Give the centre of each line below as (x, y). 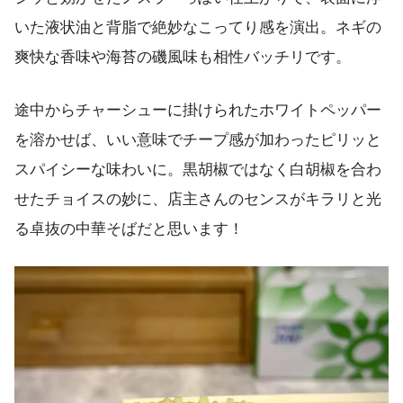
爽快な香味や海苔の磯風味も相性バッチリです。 (183, 57)
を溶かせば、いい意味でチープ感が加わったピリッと (198, 139)
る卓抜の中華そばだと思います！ (129, 228)
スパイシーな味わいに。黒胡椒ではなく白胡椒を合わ (198, 169)
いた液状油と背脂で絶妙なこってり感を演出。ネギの (198, 27)
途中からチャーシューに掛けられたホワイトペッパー (198, 110)
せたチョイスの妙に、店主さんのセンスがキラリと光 (198, 199)
